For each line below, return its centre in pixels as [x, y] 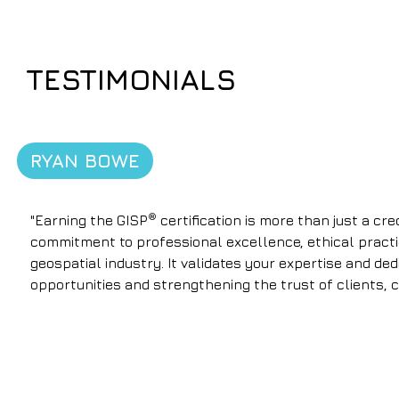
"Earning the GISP [89, 220]
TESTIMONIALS [131, 79]
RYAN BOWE [85, 161]
